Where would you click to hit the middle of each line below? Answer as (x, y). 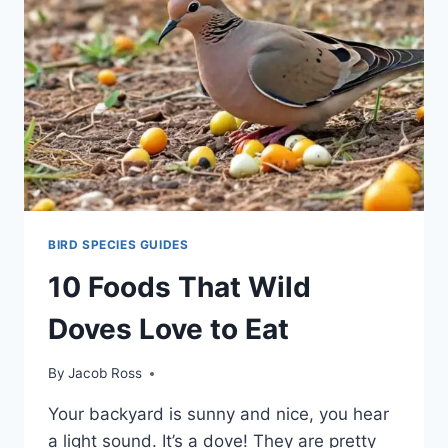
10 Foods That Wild (179, 286)
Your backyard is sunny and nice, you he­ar (218, 414)
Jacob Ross (105, 373)
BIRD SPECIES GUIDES (118, 244)
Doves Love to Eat (168, 328)
